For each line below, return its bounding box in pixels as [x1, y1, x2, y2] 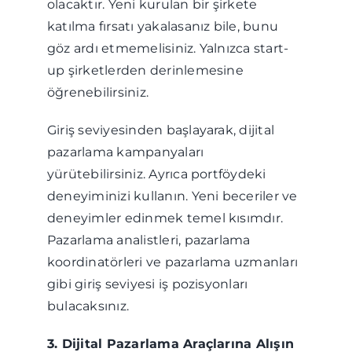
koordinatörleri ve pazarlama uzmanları [46, 255, 299, 269]
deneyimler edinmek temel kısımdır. [46, 211, 284, 225]
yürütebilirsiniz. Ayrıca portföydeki [46, 167, 266, 181]
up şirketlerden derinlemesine [46, 63, 244, 78]
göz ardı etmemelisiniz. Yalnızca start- [46, 41, 289, 56]
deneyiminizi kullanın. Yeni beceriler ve [46, 189, 298, 203]
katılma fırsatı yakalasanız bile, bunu [46, 19, 279, 34]
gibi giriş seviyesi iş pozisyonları [46, 277, 248, 291]
